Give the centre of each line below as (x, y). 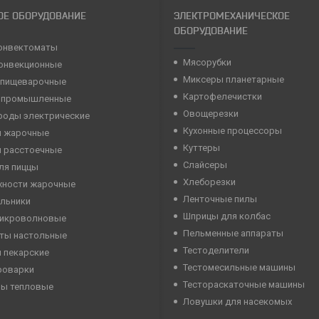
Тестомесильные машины (239, 268)
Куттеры (202, 148)
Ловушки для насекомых (237, 302)
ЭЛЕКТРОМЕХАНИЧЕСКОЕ (232, 16)
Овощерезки (211, 114)
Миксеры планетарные (234, 80)
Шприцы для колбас (227, 216)
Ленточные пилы (220, 199)
